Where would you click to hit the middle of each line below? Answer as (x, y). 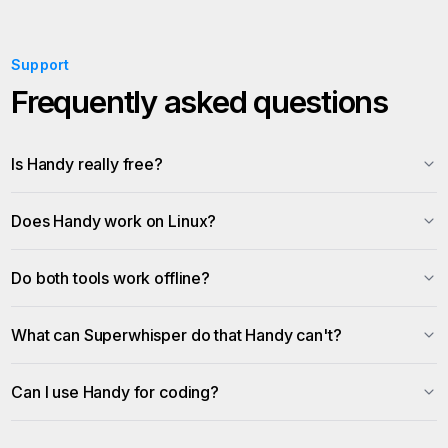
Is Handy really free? (87, 164)
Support (40, 64)
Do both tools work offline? (110, 278)
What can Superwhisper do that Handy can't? (176, 335)
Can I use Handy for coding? (115, 392)
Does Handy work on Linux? (114, 221)
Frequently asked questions (199, 101)
